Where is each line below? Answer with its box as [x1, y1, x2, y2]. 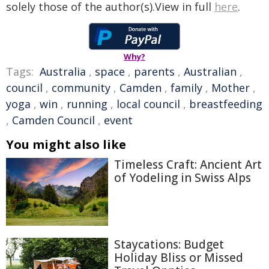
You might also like [6, 136, 126, 153]
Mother [211, 80, 250, 95]
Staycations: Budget [114, 236, 224, 252]
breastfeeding [189, 96, 262, 111]
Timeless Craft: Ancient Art [114, 156, 262, 172]
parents [134, 64, 175, 79]
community [52, 80, 110, 95]
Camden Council [12, 112, 95, 127]
